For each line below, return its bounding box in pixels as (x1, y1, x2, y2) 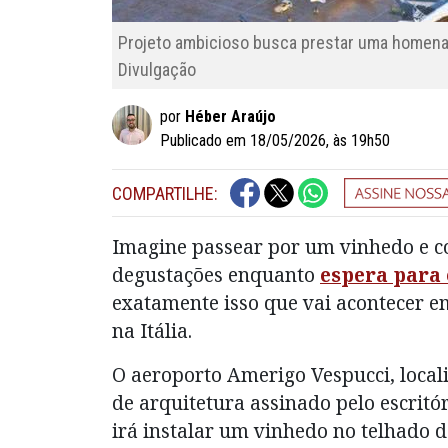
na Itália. (112, 317, 192, 345)
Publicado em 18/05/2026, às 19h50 (160, 131, 390, 151)
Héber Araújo (185, 107, 276, 127)
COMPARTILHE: (112, 182, 218, 204)
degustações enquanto (112, 261, 320, 289)
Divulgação (118, 58, 197, 80)
